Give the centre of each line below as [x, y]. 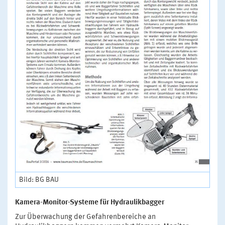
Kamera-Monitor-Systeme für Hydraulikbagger [90, 202]
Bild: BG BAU [39, 180]
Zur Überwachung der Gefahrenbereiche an [85, 217]
